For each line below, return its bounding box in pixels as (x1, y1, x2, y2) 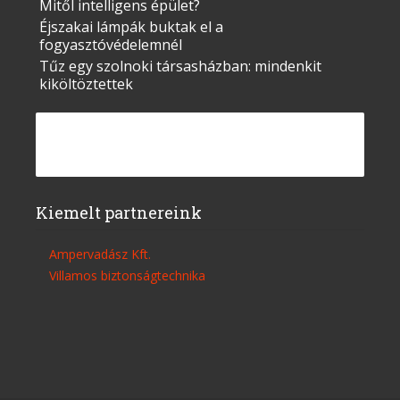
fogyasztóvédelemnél (39, 35, 182, 54)
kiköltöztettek (39, 74, 133, 94)
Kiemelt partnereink (36, 202, 202, 223)
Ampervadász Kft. (49, 246, 151, 262)
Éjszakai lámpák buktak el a (39, 17, 223, 37)
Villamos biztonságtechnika (49, 267, 205, 284)
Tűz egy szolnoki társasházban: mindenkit (39, 56, 321, 76)
